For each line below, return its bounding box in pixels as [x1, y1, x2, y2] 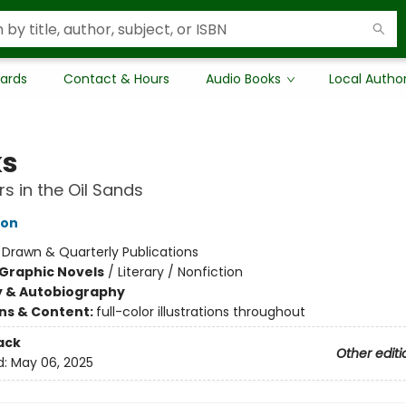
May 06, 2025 [10, 353, 93, 372]
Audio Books [206, 70, 281, 88]
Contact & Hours [63, 70, 169, 88]
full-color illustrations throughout [95, 303, 305, 321]
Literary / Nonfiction [117, 263, 243, 281]
